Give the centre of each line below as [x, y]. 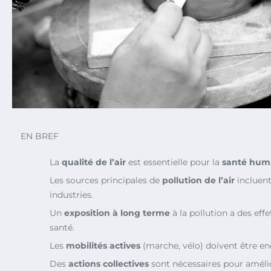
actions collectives [109, 263]
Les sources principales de [106, 180]
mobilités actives [103, 245]
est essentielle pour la [174, 162]
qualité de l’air [94, 162]
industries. [71, 194]
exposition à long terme [117, 213]
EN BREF [40, 136]
